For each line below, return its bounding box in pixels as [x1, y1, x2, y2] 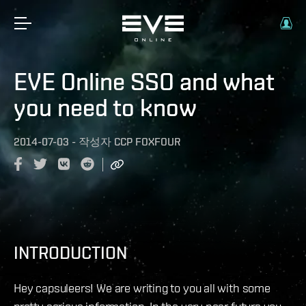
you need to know [14, 93, 197, 122]
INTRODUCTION [14, 242, 127, 263]
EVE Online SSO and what [14, 67, 275, 96]
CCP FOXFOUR [114, 135, 180, 148]
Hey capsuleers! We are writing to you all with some [14, 280, 270, 295]
